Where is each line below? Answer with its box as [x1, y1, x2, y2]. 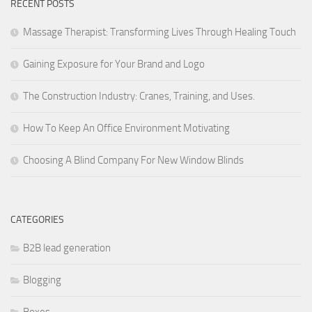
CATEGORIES [10, 213, 64, 226]
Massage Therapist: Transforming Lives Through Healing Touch [23, 25, 296, 38]
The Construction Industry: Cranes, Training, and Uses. [23, 89, 255, 102]
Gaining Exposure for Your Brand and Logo [23, 57, 205, 70]
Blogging [23, 273, 61, 286]
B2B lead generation [23, 241, 111, 254]
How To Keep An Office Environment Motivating [23, 121, 230, 134]
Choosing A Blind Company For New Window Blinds [23, 153, 244, 166]
